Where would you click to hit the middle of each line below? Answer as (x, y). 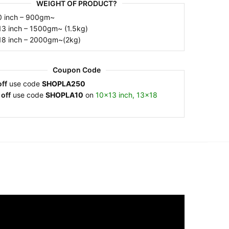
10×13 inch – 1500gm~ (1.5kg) (56, 28)
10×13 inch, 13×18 (126, 95)
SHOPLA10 (64, 95)
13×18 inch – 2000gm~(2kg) (52, 39)
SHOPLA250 (63, 84)
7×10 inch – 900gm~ (37, 17)
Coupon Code (77, 70)
